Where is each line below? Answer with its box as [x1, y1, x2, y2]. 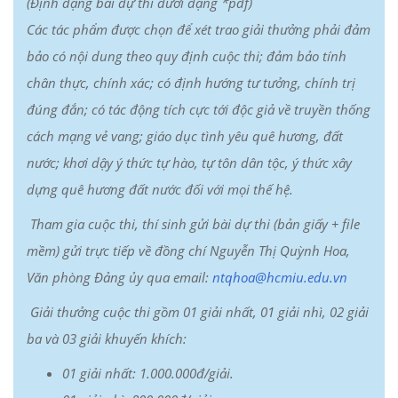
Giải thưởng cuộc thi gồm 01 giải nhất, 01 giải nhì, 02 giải [30, 303, 369, 321]
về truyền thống [278, 100, 370, 118]
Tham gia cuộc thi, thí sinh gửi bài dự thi [30, 215, 270, 233]
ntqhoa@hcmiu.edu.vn [212, 268, 347, 286]
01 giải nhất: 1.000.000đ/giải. [62, 364, 234, 382]
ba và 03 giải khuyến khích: [27, 330, 187, 347]
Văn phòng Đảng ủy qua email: [27, 268, 212, 286]
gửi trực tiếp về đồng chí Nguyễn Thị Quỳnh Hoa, [60, 242, 350, 259]
